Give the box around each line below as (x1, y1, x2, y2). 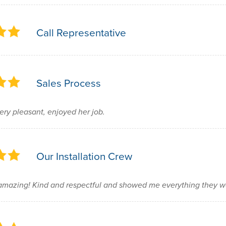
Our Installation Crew (36, 148, 132, 164)
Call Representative (36, 25, 126, 40)
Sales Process (36, 75, 101, 91)
